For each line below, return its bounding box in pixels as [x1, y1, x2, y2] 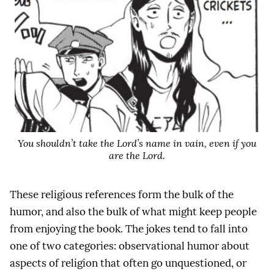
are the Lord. [109, 149, 165, 161]
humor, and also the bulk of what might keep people [10, 205, 257, 219]
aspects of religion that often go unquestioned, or [10, 256, 246, 270]
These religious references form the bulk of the [10, 188, 234, 202]
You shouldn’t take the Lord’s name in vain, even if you [18, 136, 256, 149]
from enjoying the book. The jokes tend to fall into [10, 222, 248, 236]
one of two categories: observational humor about [10, 239, 250, 253]
